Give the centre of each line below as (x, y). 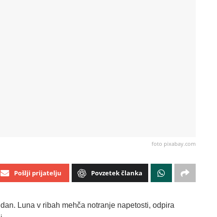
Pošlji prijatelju (38, 173)
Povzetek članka (117, 173)
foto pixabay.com (174, 144)
